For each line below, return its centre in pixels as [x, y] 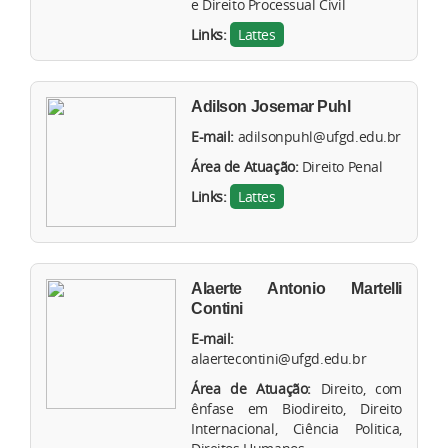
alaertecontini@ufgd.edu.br [279, 359]
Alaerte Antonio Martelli [296, 289]
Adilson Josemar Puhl [271, 107]
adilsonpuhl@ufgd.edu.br [319, 137]
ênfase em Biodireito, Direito [296, 409]
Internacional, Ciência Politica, [296, 429]
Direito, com [361, 389]
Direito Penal [342, 167]
